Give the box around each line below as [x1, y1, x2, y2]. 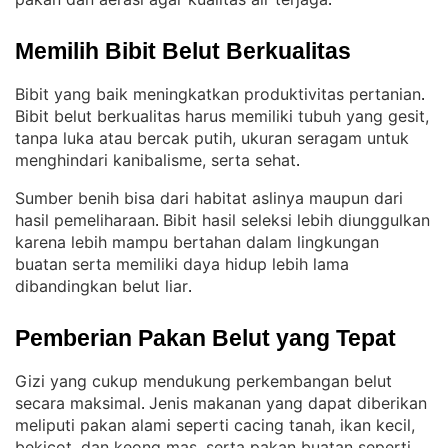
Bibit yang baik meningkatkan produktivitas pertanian [15, 84, 421, 104]
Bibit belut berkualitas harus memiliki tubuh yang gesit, [15, 106, 429, 126]
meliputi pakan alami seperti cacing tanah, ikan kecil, [15, 415, 415, 435]
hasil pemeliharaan [15, 210, 155, 230]
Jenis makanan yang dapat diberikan [149, 393, 427, 413]
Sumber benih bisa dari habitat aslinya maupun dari [15, 188, 403, 208]
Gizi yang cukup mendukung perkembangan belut [15, 371, 392, 391]
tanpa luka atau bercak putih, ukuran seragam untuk [15, 128, 409, 148]
